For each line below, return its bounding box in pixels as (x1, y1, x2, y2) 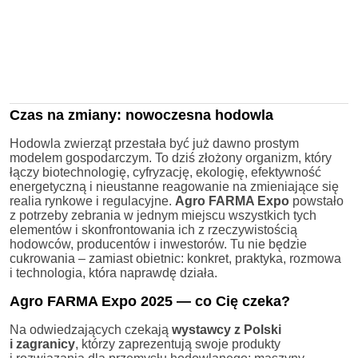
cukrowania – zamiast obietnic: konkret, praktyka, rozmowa (10, 251, 341, 265)
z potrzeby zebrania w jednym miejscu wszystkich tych (10, 208, 316, 222)
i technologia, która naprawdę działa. (10, 265, 217, 280)
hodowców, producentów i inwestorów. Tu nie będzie (10, 237, 307, 251)
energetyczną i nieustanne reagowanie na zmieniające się (10, 179, 339, 193)
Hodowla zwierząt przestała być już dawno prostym (10, 136, 299, 150)
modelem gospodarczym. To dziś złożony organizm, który (10, 150, 332, 165)
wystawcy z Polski (172, 322, 281, 336)
